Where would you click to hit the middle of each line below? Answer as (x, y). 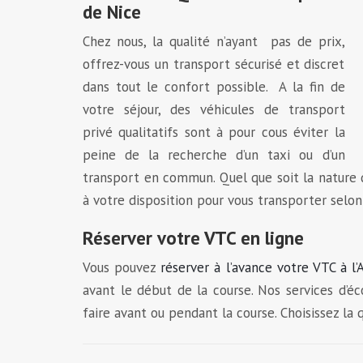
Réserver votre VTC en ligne (193, 238)
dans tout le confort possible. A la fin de (214, 87)
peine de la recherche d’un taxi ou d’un (214, 155)
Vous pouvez (122, 267)
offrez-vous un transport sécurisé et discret (214, 64)
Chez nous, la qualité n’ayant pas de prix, (214, 41)
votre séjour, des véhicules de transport (214, 109)
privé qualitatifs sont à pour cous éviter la (214, 132)
